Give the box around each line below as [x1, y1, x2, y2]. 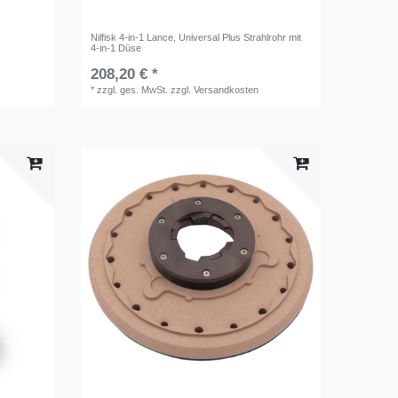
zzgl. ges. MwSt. [97, 84, 169, 95]
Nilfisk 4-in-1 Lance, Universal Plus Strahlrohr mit [91, 31, 302, 43]
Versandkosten [194, 84, 259, 95]
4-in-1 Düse [91, 42, 142, 53]
